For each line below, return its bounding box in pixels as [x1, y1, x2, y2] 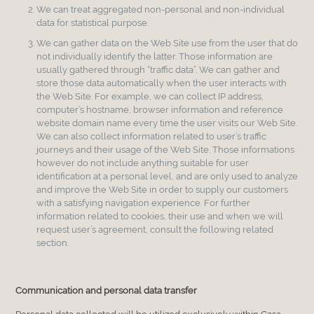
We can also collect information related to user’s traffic [36, 130, 267, 142]
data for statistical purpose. [36, 17, 149, 28]
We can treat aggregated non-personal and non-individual [36, 4, 285, 15]
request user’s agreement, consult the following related [36, 224, 274, 235]
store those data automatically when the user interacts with [36, 77, 287, 88]
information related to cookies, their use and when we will [36, 210, 284, 221]
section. [36, 237, 69, 248]
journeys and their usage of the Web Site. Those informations [36, 144, 295, 155]
